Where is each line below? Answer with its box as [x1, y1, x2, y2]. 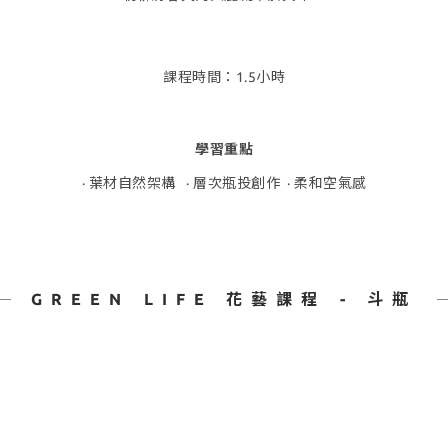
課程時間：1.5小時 [163, 68, 285, 85]
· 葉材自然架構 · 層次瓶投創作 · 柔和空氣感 [81, 174, 367, 191]
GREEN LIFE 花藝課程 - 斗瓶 [31, 289, 417, 308]
